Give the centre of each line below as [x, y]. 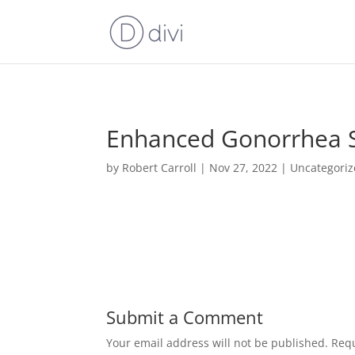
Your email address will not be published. [218, 343]
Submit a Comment [185, 317]
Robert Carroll [160, 168]
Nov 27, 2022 [244, 168]
